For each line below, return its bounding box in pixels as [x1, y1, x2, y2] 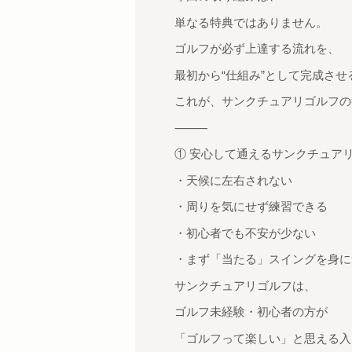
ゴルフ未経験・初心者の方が [174, 305, 328, 318]
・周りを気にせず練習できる [174, 200, 328, 213]
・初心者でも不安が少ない [174, 225, 316, 240]
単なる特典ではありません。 [174, 15, 328, 29]
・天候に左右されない [174, 173, 292, 187]
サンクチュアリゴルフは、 [174, 278, 316, 292]
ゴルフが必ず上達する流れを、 [174, 42, 339, 55]
